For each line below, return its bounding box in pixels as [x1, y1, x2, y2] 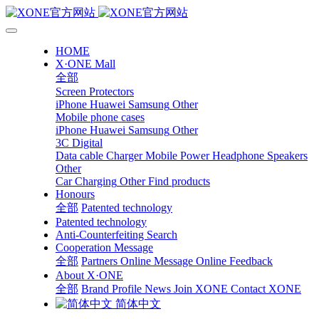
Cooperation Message [56, 241, 153, 253]
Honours [56, 188, 95, 200]
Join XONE [174, 283, 228, 295]
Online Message [120, 255, 193, 267]
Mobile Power [145, 150, 209, 162]
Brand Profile [81, 283, 142, 295]
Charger [106, 150, 142, 162]
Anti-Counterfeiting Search [56, 229, 177, 241]
